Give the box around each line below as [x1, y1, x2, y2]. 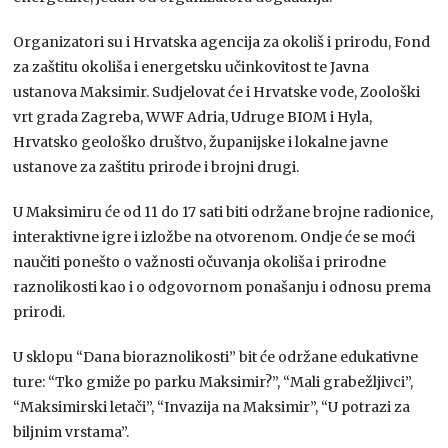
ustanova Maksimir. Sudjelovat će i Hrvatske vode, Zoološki [13, 82, 421, 101]
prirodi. [13, 302, 66, 321]
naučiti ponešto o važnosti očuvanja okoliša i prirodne [13, 252, 387, 271]
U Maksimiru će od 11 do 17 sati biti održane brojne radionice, [13, 202, 434, 221]
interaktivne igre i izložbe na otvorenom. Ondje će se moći [13, 227, 416, 246]
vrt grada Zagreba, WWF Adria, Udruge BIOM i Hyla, [13, 107, 373, 126]
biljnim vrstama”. [13, 422, 130, 441]
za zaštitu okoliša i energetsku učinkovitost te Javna [13, 57, 370, 76]
